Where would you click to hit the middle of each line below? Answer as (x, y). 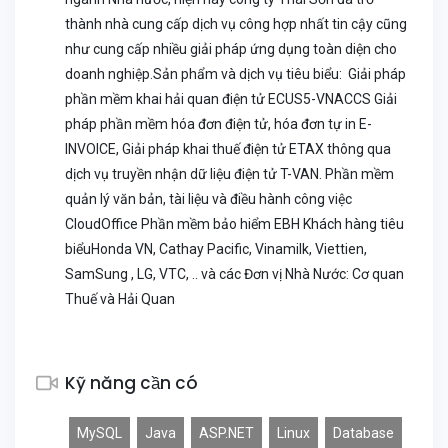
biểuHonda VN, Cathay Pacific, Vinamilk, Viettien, (216, 249)
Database (363, 433)
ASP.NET (226, 433)
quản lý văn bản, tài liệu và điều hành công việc (208, 199)
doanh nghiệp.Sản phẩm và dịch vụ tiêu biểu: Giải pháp (235, 74)
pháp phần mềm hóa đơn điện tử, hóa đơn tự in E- (218, 124)
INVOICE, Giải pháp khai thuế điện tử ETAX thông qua (228, 149)
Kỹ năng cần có (131, 383)
